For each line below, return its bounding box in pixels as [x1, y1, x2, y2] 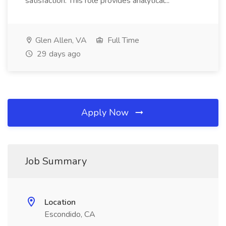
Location [44, 197, 76, 208]
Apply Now [81, 106, 131, 119]
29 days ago [35, 48, 81, 60]
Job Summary [25, 154, 87, 168]
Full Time [105, 35, 139, 46]
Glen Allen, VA [33, 35, 87, 46]
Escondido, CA [44, 209, 95, 220]
